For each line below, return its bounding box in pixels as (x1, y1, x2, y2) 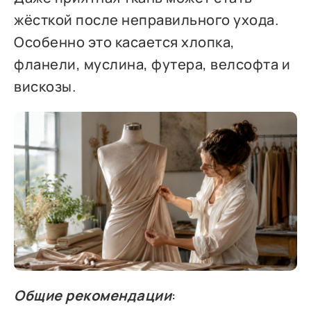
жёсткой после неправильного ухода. (14, 10, 279, 29)
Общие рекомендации (14, 286, 172, 305)
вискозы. (14, 76, 76, 96)
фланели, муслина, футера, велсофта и (14, 54, 291, 74)
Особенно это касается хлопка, (14, 32, 235, 51)
